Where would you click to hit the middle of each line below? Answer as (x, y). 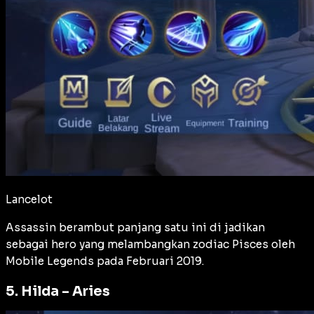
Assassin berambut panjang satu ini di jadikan (135, 227)
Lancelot (29, 199)
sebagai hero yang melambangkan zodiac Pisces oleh (150, 244)
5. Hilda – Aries (58, 291)
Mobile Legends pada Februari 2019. (105, 261)
